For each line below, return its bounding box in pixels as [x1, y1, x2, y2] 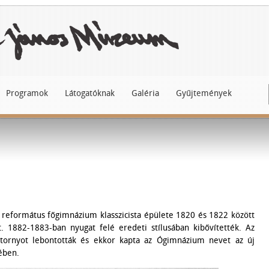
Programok [6, 88, 48, 98]
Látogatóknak [65, 88, 115, 98]
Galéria [131, 88, 159, 98]
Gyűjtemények [176, 88, 232, 98]
